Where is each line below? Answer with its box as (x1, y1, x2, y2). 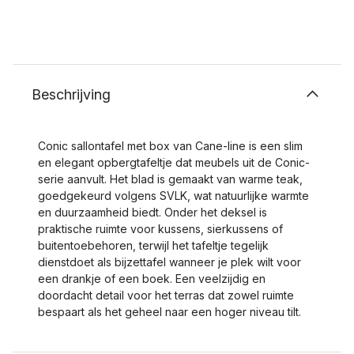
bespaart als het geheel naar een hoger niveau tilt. (38, 305, 301, 318)
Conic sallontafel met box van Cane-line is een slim (38, 139, 303, 153)
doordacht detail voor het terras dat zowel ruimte (38, 288, 294, 302)
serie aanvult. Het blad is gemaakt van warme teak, (38, 172, 303, 186)
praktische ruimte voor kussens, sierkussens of (38, 222, 283, 235)
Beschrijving (32, 86, 111, 103)
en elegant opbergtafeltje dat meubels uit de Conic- (38, 156, 310, 169)
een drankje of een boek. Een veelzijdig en (38, 272, 265, 285)
